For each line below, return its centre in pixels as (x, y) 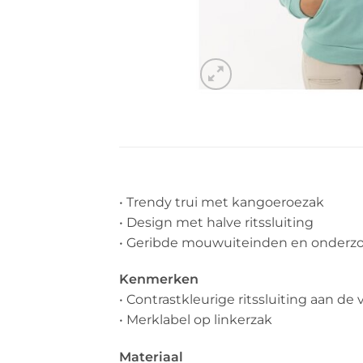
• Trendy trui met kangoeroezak (222, 202)
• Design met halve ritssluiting (216, 222)
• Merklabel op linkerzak (196, 320)
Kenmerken (159, 280)
